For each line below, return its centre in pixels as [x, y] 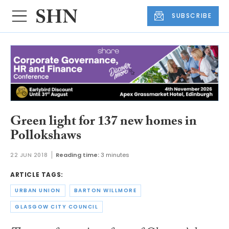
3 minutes [115, 155]
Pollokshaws [46, 137]
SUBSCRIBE [192, 16]
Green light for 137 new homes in [104, 122]
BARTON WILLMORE [105, 191]
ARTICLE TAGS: [37, 175]
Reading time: [78, 155]
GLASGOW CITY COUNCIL [56, 207]
